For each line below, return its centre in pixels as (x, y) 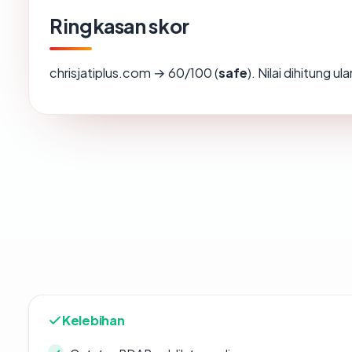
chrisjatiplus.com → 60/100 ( (134, 73)
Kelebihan (93, 321)
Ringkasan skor (119, 26)
